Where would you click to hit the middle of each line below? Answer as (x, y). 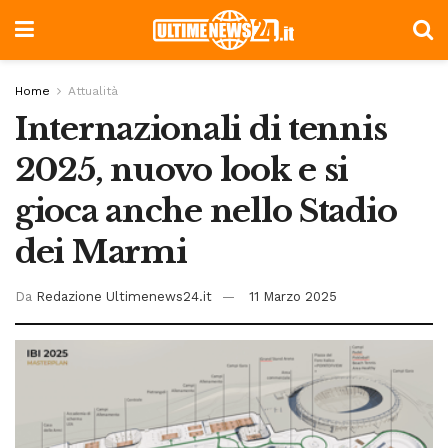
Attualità (93, 91)
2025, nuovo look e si (182, 170)
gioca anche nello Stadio (206, 211)
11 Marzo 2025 (293, 296)
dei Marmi (101, 252)
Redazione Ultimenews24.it (124, 296)
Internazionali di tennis (201, 129)
